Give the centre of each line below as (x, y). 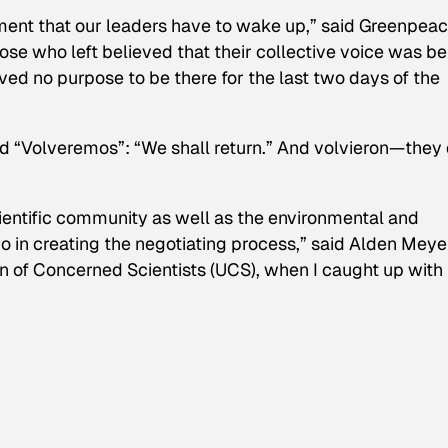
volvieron (351, 147)
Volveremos (69, 147)
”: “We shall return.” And (216, 147)
